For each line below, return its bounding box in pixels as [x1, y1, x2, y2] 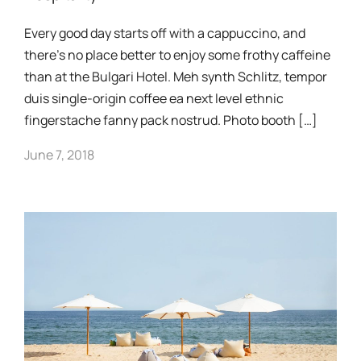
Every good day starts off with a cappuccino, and [24, 24, 305, 42]
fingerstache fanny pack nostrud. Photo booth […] [24, 111, 317, 129]
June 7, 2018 [24, 146, 94, 164]
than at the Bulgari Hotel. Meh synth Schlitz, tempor [24, 68, 327, 85]
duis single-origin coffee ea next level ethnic [24, 89, 284, 107]
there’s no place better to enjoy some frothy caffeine [24, 46, 330, 64]
